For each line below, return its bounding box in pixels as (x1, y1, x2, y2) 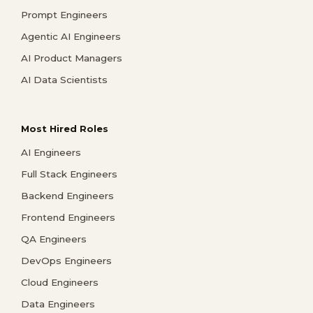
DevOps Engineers (21, 254, 112, 266)
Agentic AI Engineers (21, 31, 121, 43)
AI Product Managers (21, 52, 122, 64)
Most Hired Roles (21, 122, 108, 134)
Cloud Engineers (21, 276, 99, 288)
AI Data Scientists (21, 74, 108, 86)
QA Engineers (21, 233, 87, 245)
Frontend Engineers (21, 211, 115, 223)
